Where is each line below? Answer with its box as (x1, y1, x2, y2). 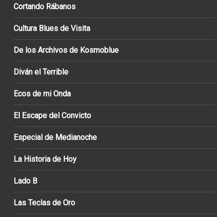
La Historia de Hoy (14, 154, 77, 164)
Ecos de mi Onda (14, 89, 71, 98)
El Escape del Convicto (14, 110, 91, 120)
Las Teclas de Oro (14, 198, 75, 207)
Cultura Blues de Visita (14, 23, 90, 33)
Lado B (14, 176, 37, 186)
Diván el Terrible (14, 67, 68, 77)
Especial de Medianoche (14, 132, 97, 142)
